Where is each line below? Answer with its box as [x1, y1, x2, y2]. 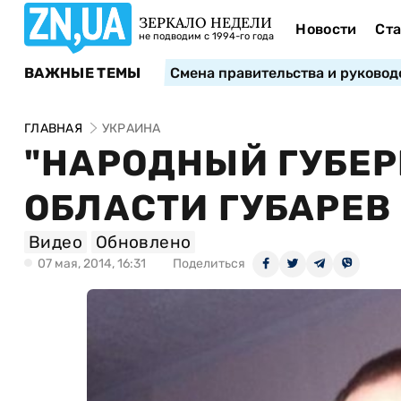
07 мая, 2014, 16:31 [38, 256, 146, 271]
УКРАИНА [101, 121, 161, 136]
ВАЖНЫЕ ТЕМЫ [24, 64, 141, 81]
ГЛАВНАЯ [24, 121, 82, 136]
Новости [295, 21, 357, 38]
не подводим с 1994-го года [139, 30, 274, 42]
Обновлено [95, 232, 192, 252]
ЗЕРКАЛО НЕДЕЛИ [139, 13, 272, 31]
